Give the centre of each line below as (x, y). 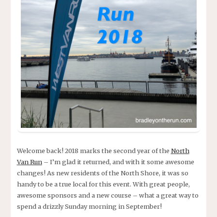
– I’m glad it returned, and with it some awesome (118, 162)
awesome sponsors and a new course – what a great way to (108, 195)
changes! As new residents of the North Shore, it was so (102, 173)
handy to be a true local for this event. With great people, (103, 184)
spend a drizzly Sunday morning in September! (89, 207)
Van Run (29, 162)
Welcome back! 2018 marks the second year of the (94, 151)
